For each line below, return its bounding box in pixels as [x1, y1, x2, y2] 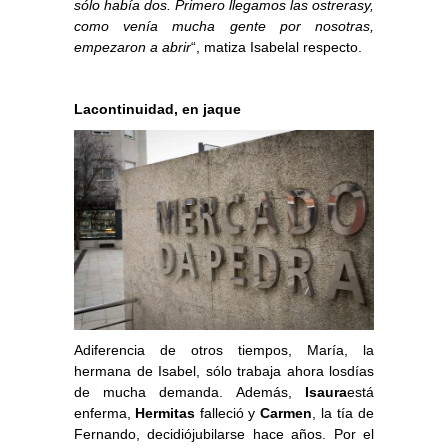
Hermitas [135, 405, 195, 422]
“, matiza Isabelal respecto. [191, 39, 362, 56]
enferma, [74, 405, 135, 422]
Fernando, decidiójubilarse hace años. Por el [74, 426, 374, 443]
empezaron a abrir [74, 39, 191, 56]
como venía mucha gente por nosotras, [74, 18, 374, 35]
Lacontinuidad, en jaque [74, 101, 241, 118]
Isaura [305, 384, 347, 401]
